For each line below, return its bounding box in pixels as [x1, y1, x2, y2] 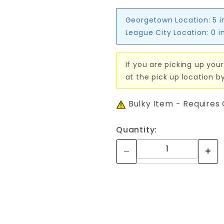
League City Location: [125, 27, 209, 37]
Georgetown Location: [125, 14, 210, 25]
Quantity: [116, 124, 157, 135]
